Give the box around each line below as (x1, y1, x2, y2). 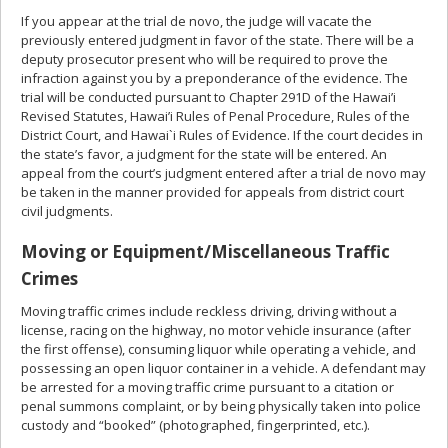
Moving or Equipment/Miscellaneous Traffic (21, 239, 390, 263)
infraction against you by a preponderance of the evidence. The (21, 69, 408, 87)
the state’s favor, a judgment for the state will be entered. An (21, 145, 387, 163)
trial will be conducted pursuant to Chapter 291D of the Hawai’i (21, 88, 396, 106)
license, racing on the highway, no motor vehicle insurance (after (21, 320, 411, 339)
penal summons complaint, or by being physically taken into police (21, 396, 421, 415)
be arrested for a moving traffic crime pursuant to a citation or (21, 377, 394, 396)
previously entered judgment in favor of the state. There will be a (21, 31, 414, 49)
